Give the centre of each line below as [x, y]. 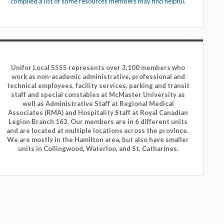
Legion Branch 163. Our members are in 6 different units [98, 122]
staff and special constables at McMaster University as [98, 95]
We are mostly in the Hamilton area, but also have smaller [98, 140]
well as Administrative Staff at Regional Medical [98, 104]
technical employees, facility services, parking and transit [98, 86]
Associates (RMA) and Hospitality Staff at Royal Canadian [98, 113]
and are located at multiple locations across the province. [98, 131]
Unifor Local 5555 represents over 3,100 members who [98, 68]
